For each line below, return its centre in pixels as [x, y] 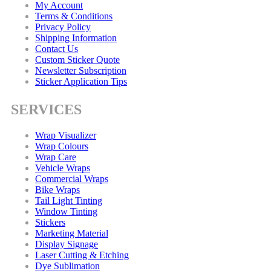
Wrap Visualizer [66, 135]
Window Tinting [66, 212]
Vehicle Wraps [63, 168]
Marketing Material [72, 233]
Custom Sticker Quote [77, 60]
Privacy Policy [63, 27]
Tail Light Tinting [69, 201]
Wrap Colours [62, 146]
